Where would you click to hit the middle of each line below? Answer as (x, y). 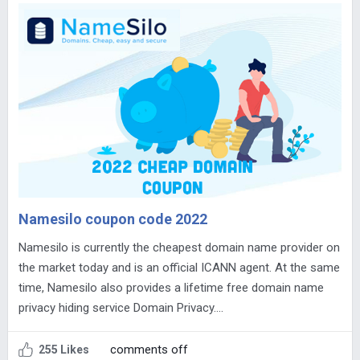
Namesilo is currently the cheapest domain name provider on (179, 248)
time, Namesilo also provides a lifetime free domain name (171, 288)
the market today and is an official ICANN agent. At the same (179, 268)
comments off (149, 350)
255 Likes (63, 350)
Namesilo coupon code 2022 (112, 219)
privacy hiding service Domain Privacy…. (121, 308)
